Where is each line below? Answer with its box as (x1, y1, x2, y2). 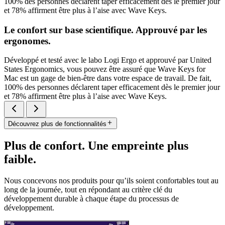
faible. (4, 152, 36, 166)
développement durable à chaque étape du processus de (4, 194, 179, 203)
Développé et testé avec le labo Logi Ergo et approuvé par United (4, 56, 211, 65)
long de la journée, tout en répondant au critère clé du (4, 185, 172, 194)
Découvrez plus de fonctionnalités (8, 120, 106, 128)
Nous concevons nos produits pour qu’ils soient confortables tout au (4, 176, 218, 185)
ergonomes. (4, 35, 51, 46)
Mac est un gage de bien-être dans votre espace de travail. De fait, (4, 74, 211, 83)
